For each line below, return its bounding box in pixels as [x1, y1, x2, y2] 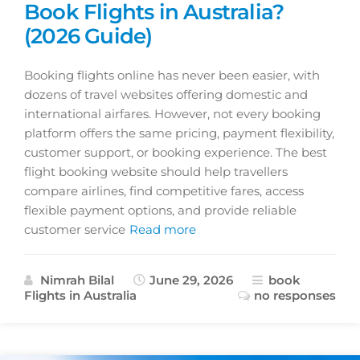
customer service [24, 221, 125, 237]
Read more [129, 221, 196, 237]
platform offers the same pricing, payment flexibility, [24, 125, 334, 141]
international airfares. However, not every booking [24, 105, 321, 121]
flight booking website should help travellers [24, 163, 288, 179]
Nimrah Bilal [37, 272, 114, 288]
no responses [251, 287, 336, 303]
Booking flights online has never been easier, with [24, 67, 320, 83]
